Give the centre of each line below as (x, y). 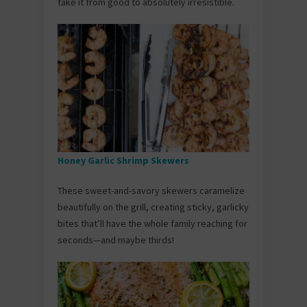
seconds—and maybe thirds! (116, 240)
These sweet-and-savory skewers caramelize (151, 190)
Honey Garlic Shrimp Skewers (124, 160)
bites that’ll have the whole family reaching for (152, 223)
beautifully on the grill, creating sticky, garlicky (153, 207)
